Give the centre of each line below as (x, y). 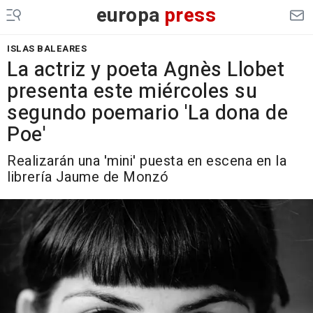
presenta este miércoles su (132, 92)
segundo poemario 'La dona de (147, 113)
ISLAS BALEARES (47, 49)
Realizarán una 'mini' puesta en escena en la (147, 161)
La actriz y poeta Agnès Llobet (146, 70)
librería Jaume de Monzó (88, 177)
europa (128, 16)
